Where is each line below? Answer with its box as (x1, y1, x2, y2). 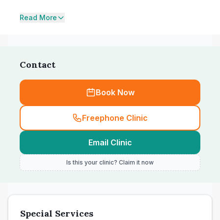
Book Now (95, 87, 135, 97)
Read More (20, 13, 57, 22)
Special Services (20, 208, 93, 219)
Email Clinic (88, 137, 132, 147)
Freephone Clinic (82, 113, 148, 123)
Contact (20, 59, 55, 70)
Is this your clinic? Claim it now (66, 159, 154, 166)
